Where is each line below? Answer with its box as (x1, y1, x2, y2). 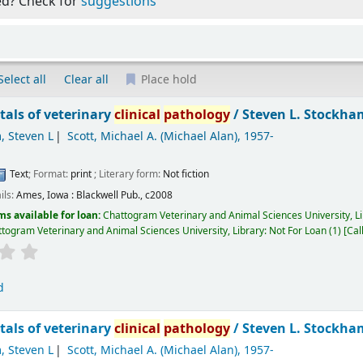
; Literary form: (94, 167, 164, 182)
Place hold (138, 71, 198, 89)
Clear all (64, 71, 109, 89)
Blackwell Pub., (76, 187, 143, 203)
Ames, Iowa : (16, 187, 75, 203)
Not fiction (163, 167, 210, 182)
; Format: (28, 167, 71, 182)
